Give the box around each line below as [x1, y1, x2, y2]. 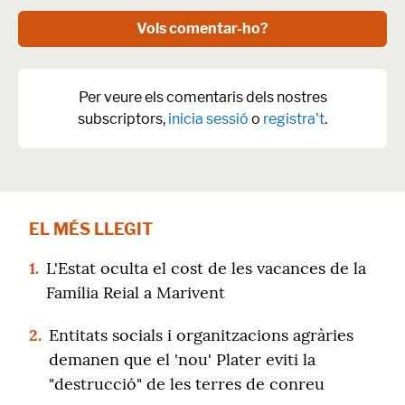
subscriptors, [78, 110, 168, 127]
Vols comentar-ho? [137, 20, 268, 37]
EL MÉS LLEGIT [29, 220, 153, 239]
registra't [263, 110, 325, 127]
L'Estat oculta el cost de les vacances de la [46, 258, 366, 278]
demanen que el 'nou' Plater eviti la [49, 349, 316, 370]
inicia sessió [168, 110, 249, 127]
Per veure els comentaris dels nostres [78, 89, 327, 106]
